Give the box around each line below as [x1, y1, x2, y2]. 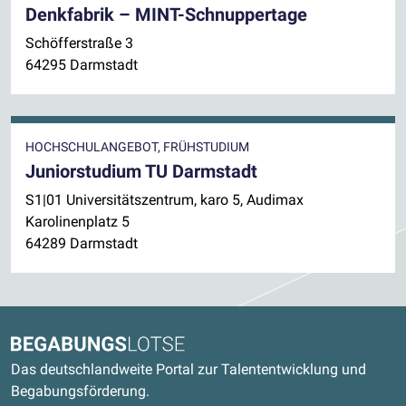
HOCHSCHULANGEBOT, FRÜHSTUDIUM [25, 139, 249, 154]
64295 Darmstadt [25, 55, 138, 73]
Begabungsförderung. [11, 382, 150, 401]
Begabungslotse [10, 336, 113, 354]
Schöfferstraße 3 [25, 34, 133, 52]
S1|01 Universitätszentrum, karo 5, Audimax [25, 190, 304, 208]
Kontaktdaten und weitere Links [10, 311, 358, 340]
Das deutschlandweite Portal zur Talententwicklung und [11, 361, 366, 379]
